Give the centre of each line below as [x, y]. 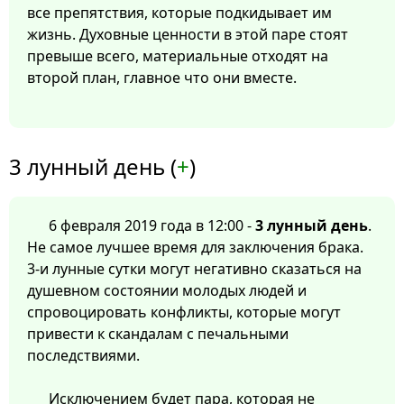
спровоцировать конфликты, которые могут [184, 312]
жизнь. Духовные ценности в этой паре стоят [188, 35]
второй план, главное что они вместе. [162, 78]
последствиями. [83, 356]
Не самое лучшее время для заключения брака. [195, 248]
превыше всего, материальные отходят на [178, 56]
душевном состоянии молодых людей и [167, 291]
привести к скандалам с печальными [158, 334]
